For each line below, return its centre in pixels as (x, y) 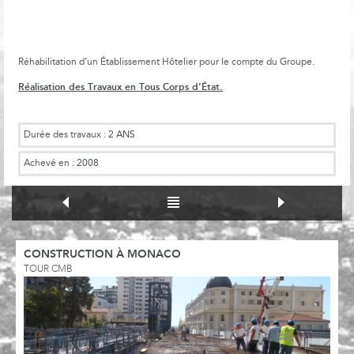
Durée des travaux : (66, 135)
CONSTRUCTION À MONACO (102, 254)
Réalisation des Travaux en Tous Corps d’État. (121, 87)
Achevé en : (50, 163)
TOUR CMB (48, 269)
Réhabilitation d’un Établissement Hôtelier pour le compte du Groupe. (166, 62)
